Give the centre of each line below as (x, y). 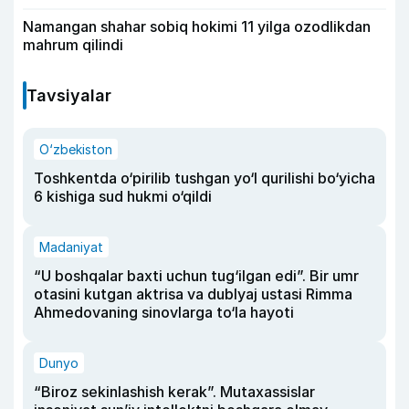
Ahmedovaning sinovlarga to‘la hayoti (164, 313)
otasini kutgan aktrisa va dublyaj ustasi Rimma (193, 294)
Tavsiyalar (69, 96)
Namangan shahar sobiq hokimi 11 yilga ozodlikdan (197, 27)
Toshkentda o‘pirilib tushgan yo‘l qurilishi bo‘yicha (204, 178)
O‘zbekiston (76, 150)
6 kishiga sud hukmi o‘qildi (123, 197)
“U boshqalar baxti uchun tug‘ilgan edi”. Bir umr (196, 276)
